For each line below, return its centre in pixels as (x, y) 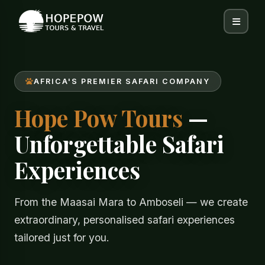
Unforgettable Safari (119, 144)
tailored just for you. (62, 237)
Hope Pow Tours (98, 118)
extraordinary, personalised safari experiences (125, 220)
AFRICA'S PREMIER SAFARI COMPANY (122, 81)
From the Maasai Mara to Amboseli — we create (131, 202)
